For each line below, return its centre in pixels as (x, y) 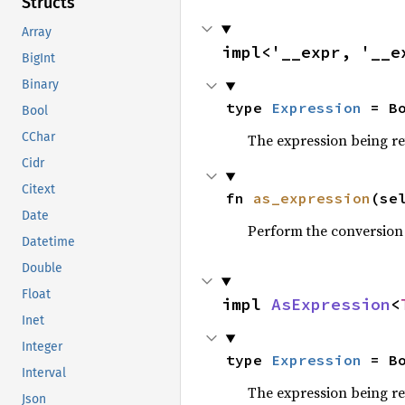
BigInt (38, 59)
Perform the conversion (325, 231)
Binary (40, 85)
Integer (42, 347)
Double (42, 268)
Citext (38, 190)
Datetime (48, 242)
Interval (44, 373)
